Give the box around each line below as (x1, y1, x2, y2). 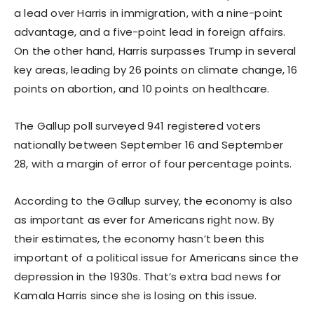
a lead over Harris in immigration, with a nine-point (14, 5, 283, 20)
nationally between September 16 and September (14, 137, 284, 152)
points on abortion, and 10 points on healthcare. (14, 81, 270, 96)
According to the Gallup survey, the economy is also (14, 193, 293, 208)
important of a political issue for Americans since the (14, 250, 299, 265)
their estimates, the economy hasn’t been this (14, 231, 265, 246)
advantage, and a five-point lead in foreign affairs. (14, 24, 286, 39)
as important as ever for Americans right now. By (14, 212, 275, 227)
